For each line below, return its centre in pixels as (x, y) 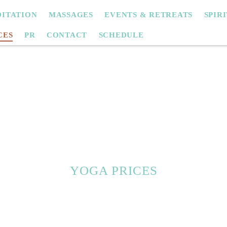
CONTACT (67, 35)
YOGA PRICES (113, 171)
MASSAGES (71, 15)
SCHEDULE (121, 35)
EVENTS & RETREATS (148, 15)
